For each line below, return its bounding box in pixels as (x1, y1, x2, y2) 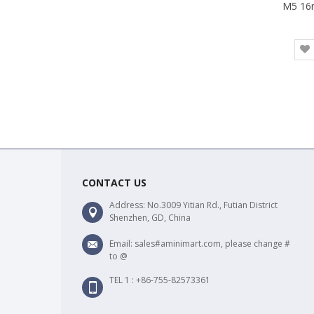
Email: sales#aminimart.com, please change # (109, 237, 290, 250)
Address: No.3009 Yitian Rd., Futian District (109, 198, 278, 211)
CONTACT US (82, 175, 146, 189)
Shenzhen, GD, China (109, 211, 191, 224)
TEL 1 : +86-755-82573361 (109, 273, 210, 286)
